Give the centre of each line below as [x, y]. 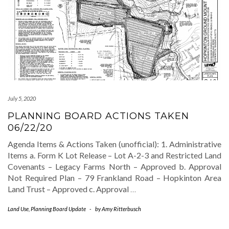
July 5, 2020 [22, 98]
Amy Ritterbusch [121, 209]
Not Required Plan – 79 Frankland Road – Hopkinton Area [114, 177]
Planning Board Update [58, 209]
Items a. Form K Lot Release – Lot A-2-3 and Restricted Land [114, 155]
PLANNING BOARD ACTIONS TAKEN [98, 116]
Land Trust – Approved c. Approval [69, 189]
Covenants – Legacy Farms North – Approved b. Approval [114, 166]
